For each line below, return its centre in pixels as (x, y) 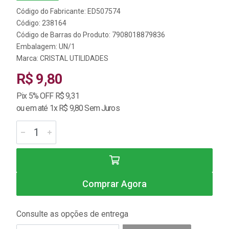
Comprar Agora (114, 184)
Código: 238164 (41, 23)
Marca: (28, 58)
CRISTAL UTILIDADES (74, 58)
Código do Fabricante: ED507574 (68, 11)
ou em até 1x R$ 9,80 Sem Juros (68, 108)
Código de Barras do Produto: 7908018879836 (91, 35)
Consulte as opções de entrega (72, 214)
